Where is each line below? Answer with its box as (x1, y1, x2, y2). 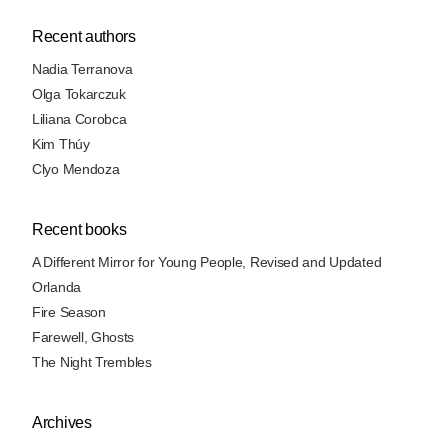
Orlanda (32, 279, 81, 296)
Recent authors (32, 28, 136, 46)
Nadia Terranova (32, 61, 133, 78)
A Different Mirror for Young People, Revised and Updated (32, 254, 382, 271)
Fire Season (32, 304, 106, 321)
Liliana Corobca (32, 111, 127, 128)
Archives (32, 414, 92, 432)
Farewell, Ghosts (32, 329, 135, 346)
